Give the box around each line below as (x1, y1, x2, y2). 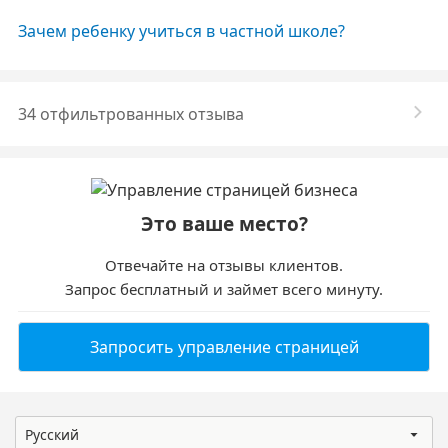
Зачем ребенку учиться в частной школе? (18, 20, 345, 42)
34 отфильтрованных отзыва (18, 103, 244, 125)
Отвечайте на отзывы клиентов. (105, 255, 343, 275)
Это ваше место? (140, 211, 308, 237)
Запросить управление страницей (89, 336, 359, 358)
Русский (25, 425, 79, 444)
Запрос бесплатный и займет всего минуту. (65, 279, 383, 299)
